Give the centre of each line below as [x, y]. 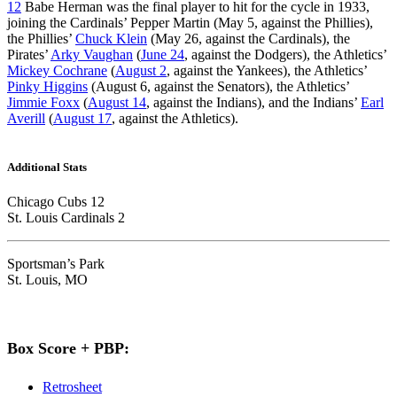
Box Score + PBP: [68, 349]
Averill [26, 118]
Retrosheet [72, 387]
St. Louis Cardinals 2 [66, 218]
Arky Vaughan [92, 54]
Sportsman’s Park [56, 264]
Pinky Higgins [47, 86]
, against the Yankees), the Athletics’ [267, 70]
